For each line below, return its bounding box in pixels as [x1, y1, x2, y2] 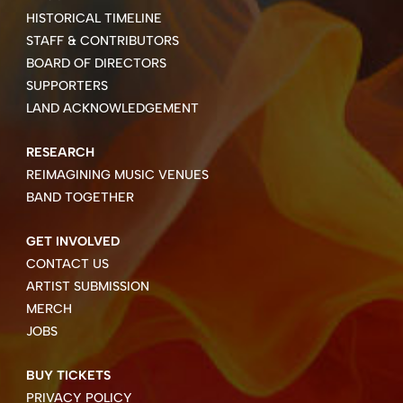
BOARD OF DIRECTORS [25, 54, 166, 71]
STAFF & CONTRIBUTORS [25, 31, 179, 49]
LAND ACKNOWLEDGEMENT [25, 99, 199, 116]
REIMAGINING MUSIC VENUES [25, 166, 209, 183]
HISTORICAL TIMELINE [25, 9, 162, 26]
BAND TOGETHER [25, 188, 134, 205]
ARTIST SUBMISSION [25, 277, 149, 294]
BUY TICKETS [25, 366, 111, 383]
